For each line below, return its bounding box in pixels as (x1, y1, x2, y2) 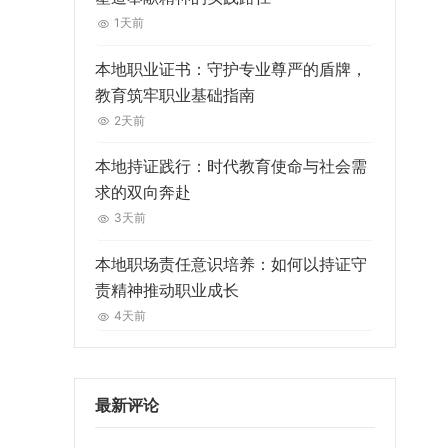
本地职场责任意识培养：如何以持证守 (94, 254, 367, 275)
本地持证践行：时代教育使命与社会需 (94, 156, 367, 177)
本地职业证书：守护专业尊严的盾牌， (94, 58, 367, 79)
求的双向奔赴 (94, 182, 191, 203)
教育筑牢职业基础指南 (94, 84, 255, 105)
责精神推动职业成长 (94, 280, 239, 301)
